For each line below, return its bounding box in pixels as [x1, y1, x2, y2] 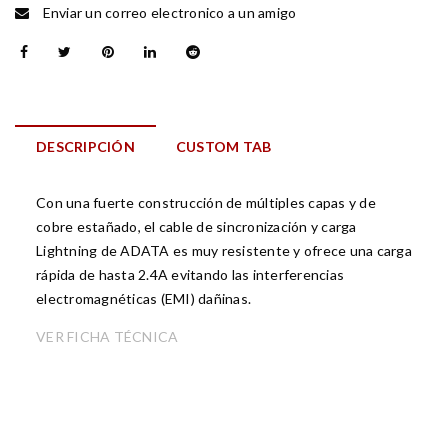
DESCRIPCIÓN [36, 138, 135, 155]
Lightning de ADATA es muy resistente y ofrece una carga [36, 242, 412, 259]
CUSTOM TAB [175, 138, 272, 155]
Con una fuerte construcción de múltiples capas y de [36, 194, 376, 211]
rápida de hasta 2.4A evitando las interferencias [36, 266, 344, 283]
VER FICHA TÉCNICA [36, 328, 179, 345]
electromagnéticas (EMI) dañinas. [36, 290, 251, 307]
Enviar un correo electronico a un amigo [39, 4, 297, 21]
